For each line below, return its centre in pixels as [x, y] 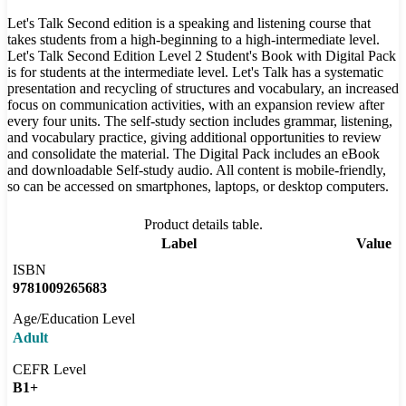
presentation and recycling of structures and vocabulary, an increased [203, 89]
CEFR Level [49, 370]
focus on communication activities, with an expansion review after [196, 105]
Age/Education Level [74, 319]
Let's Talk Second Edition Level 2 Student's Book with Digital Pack [202, 56]
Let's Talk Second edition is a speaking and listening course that [189, 24]
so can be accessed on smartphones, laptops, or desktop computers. [198, 187]
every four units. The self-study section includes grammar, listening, [200, 121]
